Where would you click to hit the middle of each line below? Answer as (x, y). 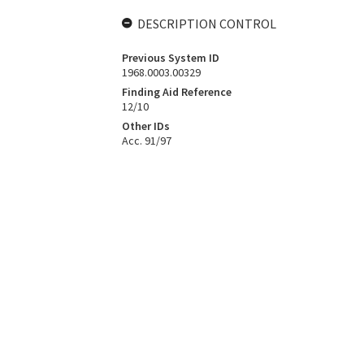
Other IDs (145, 126)
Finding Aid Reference (176, 92)
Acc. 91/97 (146, 141)
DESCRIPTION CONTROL (206, 24)
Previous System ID (170, 58)
